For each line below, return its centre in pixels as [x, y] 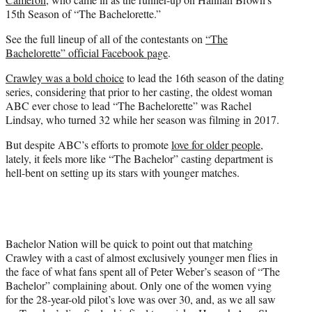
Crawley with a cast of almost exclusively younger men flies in [142, 258]
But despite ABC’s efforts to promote [88, 145]
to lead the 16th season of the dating [204, 78]
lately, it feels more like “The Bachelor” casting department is [139, 159]
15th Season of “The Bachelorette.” [83, 14]
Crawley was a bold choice [65, 78]
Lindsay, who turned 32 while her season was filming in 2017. [142, 120]
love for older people [216, 145]
